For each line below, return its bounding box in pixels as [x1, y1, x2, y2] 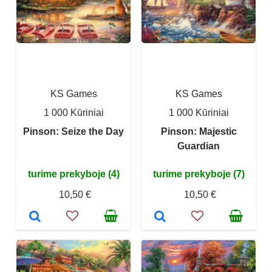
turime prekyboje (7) [152, 169, 245, 179]
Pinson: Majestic [160, 126, 237, 137]
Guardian [177, 141, 220, 151]
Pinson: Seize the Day [23, 126, 124, 137]
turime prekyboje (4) [27, 169, 120, 179]
